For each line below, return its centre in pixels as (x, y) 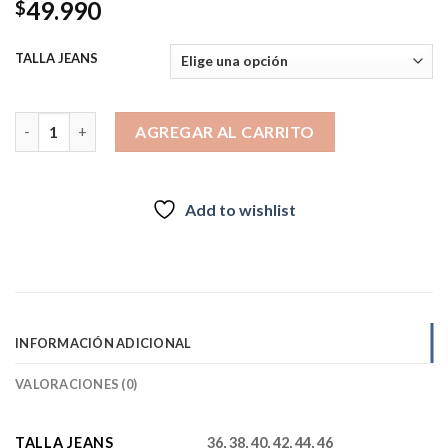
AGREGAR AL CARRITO (225, 131)
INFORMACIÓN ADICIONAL (103, 342)
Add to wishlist (240, 209)
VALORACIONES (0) (76, 383)
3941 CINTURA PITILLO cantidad (124, 122)
